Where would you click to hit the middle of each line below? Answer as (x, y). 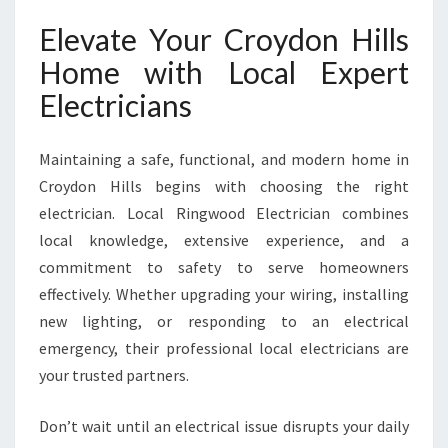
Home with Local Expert (224, 72)
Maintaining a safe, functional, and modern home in (224, 159)
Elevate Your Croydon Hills (224, 39)
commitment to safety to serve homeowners (224, 267)
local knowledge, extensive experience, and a (224, 240)
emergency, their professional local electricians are (224, 348)
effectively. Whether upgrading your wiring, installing (224, 294)
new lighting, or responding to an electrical (224, 321)
